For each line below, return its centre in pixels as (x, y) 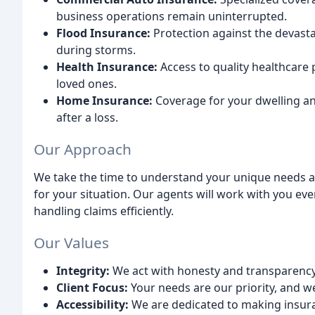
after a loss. (87, 118)
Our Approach (83, 149)
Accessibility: (92, 304)
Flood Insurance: (103, 33)
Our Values (71, 242)
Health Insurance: (107, 67)
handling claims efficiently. (104, 211)
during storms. (96, 50)
